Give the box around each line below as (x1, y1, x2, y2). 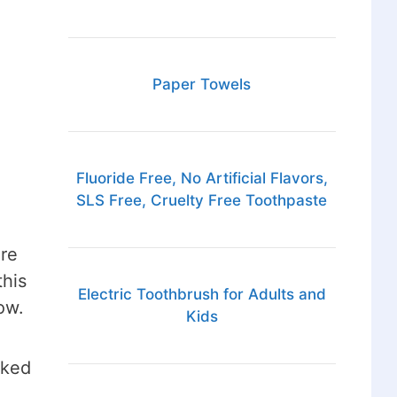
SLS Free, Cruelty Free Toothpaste (76, 191, 328, 210)
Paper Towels (152, 75, 252, 94)
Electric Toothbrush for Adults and (77, 285, 326, 304)
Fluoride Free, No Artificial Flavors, (75, 169, 328, 188)
